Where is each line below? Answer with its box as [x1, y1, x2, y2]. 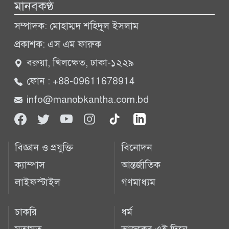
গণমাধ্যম [121, 176, 155, 188]
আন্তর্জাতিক [121, 158, 161, 171]
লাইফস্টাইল [15, 176, 60, 188]
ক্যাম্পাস [15, 158, 45, 171]
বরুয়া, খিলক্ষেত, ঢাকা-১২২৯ [27, 56, 134, 68]
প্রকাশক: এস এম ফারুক [14, 38, 101, 50]
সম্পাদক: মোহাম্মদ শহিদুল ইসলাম [14, 19, 139, 32]
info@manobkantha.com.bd [27, 93, 149, 105]
